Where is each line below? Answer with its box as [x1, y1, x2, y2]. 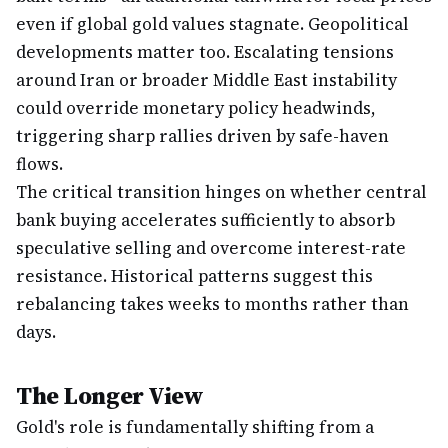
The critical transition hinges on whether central [16, 180, 427, 204]
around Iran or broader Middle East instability [16, 68, 397, 92]
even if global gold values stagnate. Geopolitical [16, 12, 409, 36]
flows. [16, 152, 63, 176]
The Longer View [16, 379, 204, 412]
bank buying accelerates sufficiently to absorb [16, 208, 395, 232]
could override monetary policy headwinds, [16, 96, 376, 120]
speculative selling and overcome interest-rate [16, 236, 406, 260]
